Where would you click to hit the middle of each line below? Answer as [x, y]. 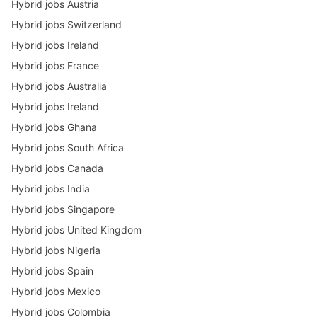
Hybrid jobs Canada [57, 168]
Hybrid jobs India [51, 189]
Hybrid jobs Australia [59, 86]
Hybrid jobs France [55, 65]
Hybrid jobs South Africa [68, 148]
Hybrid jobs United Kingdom [76, 230]
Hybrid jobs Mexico [56, 291]
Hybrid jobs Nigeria [56, 250]
